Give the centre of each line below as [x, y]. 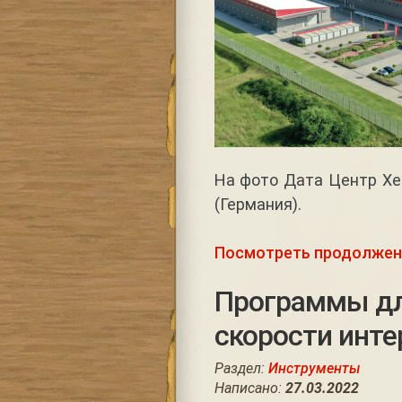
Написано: [249, 389]
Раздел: [241, 369]
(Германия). [258, 205]
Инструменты [314, 369]
